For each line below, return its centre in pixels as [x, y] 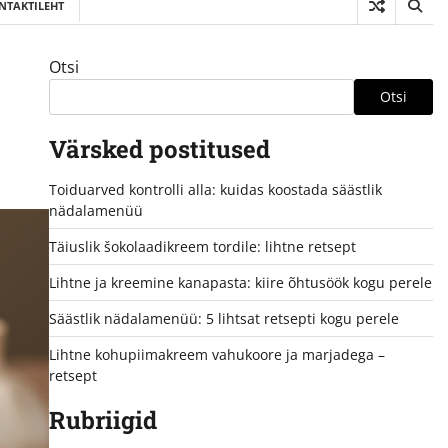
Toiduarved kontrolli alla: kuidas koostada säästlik [215, 189]
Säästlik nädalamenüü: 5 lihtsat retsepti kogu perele [223, 318]
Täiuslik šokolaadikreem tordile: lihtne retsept [202, 246]
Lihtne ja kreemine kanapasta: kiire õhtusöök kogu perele [240, 282]
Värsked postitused [159, 148]
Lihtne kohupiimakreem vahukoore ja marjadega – [216, 354]
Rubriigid [102, 419]
